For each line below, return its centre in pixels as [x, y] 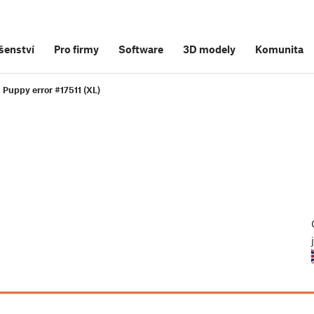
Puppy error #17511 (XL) [52, 90]
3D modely [209, 49]
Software [141, 49]
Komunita [279, 49]
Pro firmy [76, 49]
